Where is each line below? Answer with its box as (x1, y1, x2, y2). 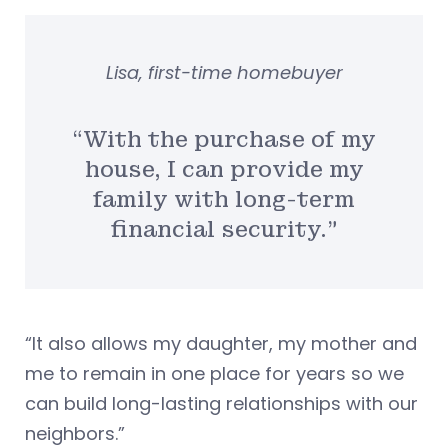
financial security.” (110, 215, 338, 243)
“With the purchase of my (72, 125, 376, 153)
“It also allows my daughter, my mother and (25, 330, 417, 356)
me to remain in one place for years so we (25, 360, 404, 386)
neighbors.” (25, 420, 125, 446)
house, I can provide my (84, 155, 364, 183)
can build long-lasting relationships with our (25, 390, 418, 416)
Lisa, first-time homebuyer (105, 60, 343, 86)
